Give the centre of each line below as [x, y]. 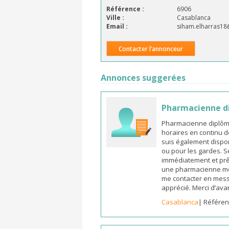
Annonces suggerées [143, 78]
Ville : [115, 18]
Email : [117, 26]
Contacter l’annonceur [151, 49]
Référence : [125, 9]
